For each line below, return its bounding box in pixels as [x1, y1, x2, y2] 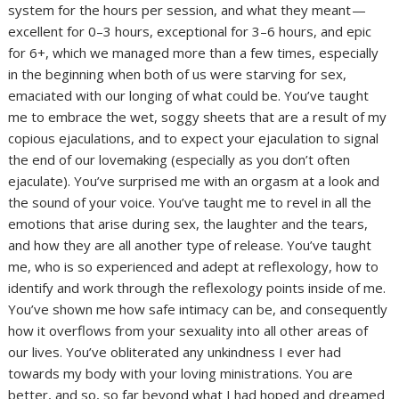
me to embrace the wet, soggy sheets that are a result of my [8, 108, 387, 126]
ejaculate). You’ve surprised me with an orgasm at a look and [8, 172, 380, 191]
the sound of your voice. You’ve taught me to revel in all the [8, 193, 372, 212]
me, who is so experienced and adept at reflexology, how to [8, 257, 379, 276]
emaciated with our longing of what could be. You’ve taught [8, 86, 370, 105]
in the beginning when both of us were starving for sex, [8, 65, 347, 84]
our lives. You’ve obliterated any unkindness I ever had [8, 343, 342, 362]
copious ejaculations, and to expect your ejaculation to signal [8, 129, 379, 148]
